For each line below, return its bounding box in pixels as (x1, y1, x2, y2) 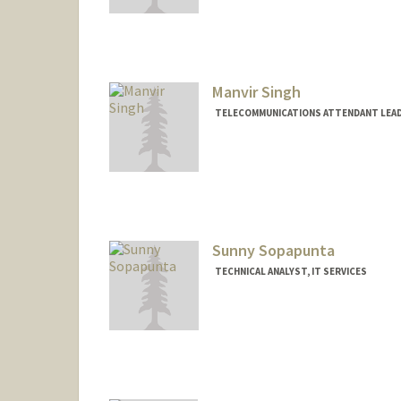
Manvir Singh (211, 81, 301, 103)
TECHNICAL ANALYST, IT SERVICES (214, 264, 367, 277)
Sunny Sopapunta (211, 239, 335, 260)
